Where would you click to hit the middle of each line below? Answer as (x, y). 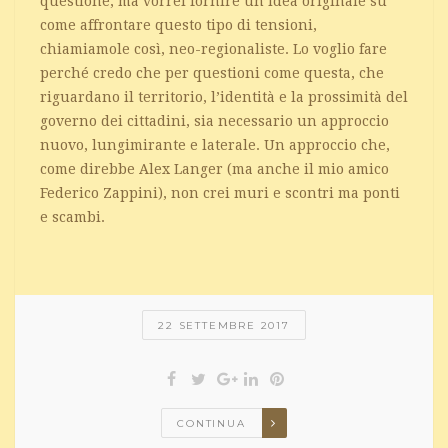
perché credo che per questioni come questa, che (212, 73)
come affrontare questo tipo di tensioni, (178, 25)
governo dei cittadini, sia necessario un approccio (214, 121)
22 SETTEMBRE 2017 (224, 326)
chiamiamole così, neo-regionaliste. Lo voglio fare (213, 49)
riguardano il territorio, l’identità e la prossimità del (224, 97)
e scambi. (72, 217)
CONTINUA (211, 424)
